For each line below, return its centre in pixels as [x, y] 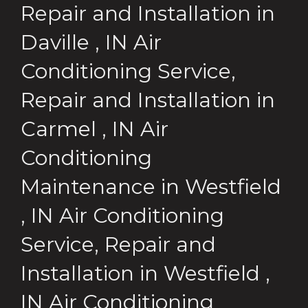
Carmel [58, 129]
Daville [55, 42]
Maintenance [88, 186]
